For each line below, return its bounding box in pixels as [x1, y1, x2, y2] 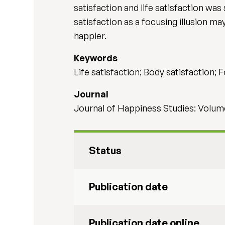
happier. [74, 30, 107, 41]
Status [89, 144, 122, 157]
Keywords [74, 52, 118, 63]
